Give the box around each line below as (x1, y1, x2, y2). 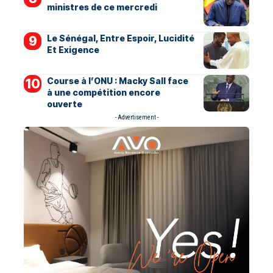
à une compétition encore (46, 87, 160, 97)
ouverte (46, 98, 82, 109)
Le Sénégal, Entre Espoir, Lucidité (46, 32, 194, 43)
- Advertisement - (115, 113, 158, 121)
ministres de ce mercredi (46, 1, 157, 12)
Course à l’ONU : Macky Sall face (46, 75, 188, 86)
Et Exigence (46, 44, 99, 55)
